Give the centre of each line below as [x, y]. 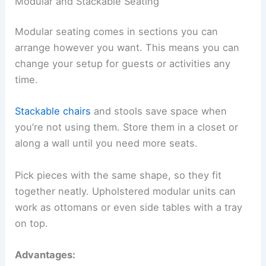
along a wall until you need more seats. [107, 143]
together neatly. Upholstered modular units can [126, 191]
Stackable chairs [53, 111]
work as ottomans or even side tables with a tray [129, 207]
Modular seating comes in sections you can [117, 32]
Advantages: [45, 254]
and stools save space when [159, 111]
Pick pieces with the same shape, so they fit [118, 175]
